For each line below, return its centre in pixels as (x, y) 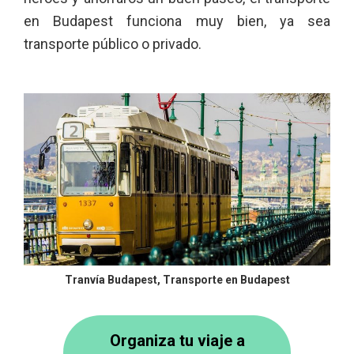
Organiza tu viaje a (177, 340)
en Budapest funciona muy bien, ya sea (177, 21)
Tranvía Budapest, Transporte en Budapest (177, 280)
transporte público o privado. (113, 44)
